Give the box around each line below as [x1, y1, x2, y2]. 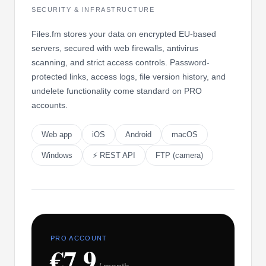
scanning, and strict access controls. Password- [31, 57, 210, 67]
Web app [42, 129, 72, 139]
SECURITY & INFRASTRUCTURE [31, 5, 155, 13]
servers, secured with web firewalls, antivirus [31, 43, 198, 53]
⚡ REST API [93, 150, 135, 160]
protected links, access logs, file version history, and [31, 71, 226, 81]
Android [125, 129, 151, 139]
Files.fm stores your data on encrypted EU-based [31, 28, 216, 39]
